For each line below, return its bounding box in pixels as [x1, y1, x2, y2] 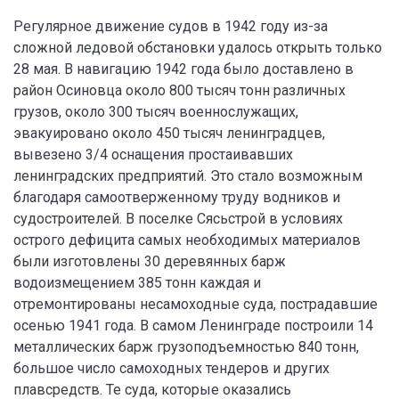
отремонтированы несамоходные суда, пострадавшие [13, 296, 378, 313]
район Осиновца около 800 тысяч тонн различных [13, 82, 346, 99]
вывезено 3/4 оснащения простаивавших [13, 146, 293, 163]
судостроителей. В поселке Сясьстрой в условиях [13, 210, 343, 227]
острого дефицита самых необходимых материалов [13, 232, 361, 248]
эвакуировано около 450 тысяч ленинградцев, [13, 125, 325, 142]
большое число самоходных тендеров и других [13, 360, 330, 377]
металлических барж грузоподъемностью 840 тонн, [13, 338, 359, 355]
